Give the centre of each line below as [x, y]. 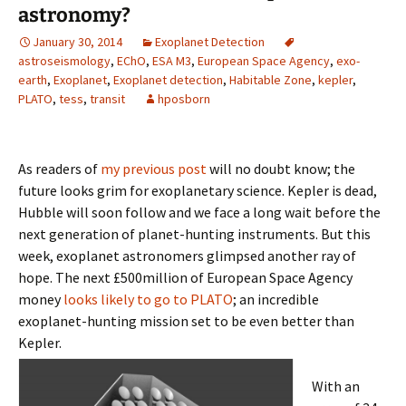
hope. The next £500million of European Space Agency [185, 277]
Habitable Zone [271, 80]
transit [107, 99]
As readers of [58, 169]
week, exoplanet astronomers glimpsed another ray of [187, 256]
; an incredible [276, 299]
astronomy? [74, 15]
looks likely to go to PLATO [147, 299]
